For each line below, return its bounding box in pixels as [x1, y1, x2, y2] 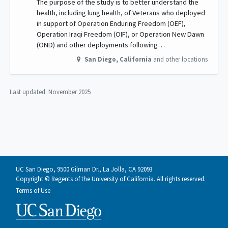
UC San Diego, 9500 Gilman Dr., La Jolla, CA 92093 [16, 165, 153, 173]
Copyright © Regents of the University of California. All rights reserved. [16, 175, 206, 183]
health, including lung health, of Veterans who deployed [37, 8, 205, 18]
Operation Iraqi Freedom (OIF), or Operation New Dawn [37, 30, 204, 39]
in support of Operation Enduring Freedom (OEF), [37, 19, 186, 28]
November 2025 [48, 88, 91, 96]
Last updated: [10, 88, 48, 96]
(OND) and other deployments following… [37, 40, 165, 50]
